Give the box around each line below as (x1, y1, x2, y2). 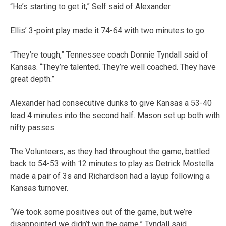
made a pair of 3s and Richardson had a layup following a (10, 171, 210, 181)
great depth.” (10, 74, 54, 84)
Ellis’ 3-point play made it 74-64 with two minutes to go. (10, 25, 206, 35)
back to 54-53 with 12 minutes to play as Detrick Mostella (10, 158, 214, 168)
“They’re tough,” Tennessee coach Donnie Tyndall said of (10, 49, 208, 60)
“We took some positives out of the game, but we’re (10, 207, 192, 217)
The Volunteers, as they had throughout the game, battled (10, 146, 210, 156)
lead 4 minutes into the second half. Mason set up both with (10, 110, 220, 120)
